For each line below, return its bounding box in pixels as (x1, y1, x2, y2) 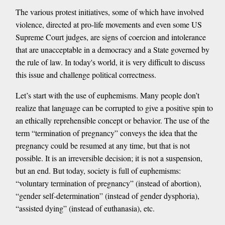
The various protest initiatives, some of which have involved (15, 7, 204, 18)
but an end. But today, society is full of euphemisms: (15, 165, 181, 176)
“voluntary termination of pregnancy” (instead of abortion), (15, 178, 201, 189)
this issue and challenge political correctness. (15, 69, 156, 80)
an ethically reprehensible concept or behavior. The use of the (15, 115, 209, 126)
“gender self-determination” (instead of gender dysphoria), (15, 190, 199, 201)
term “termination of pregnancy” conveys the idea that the (15, 128, 197, 139)
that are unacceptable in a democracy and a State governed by (15, 44, 209, 55)
